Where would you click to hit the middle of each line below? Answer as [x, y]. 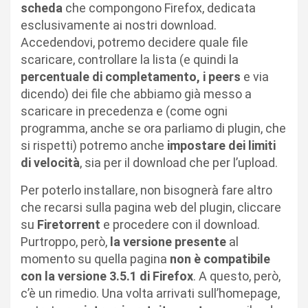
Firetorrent [70, 224]
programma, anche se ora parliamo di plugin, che [153, 128]
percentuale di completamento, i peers [131, 77]
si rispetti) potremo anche [92, 145]
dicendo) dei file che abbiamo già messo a [136, 94]
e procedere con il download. [181, 224]
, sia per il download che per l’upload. [179, 163]
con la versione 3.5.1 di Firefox [107, 276]
